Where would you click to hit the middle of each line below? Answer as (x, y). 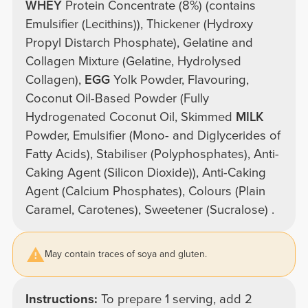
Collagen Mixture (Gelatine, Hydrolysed (133, 61)
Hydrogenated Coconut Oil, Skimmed (130, 117)
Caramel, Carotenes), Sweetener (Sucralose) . (150, 209)
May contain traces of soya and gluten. (126, 254)
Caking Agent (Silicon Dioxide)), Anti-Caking (145, 172)
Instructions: (63, 299)
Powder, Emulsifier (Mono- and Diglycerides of (153, 135)
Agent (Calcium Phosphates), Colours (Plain (145, 191)
